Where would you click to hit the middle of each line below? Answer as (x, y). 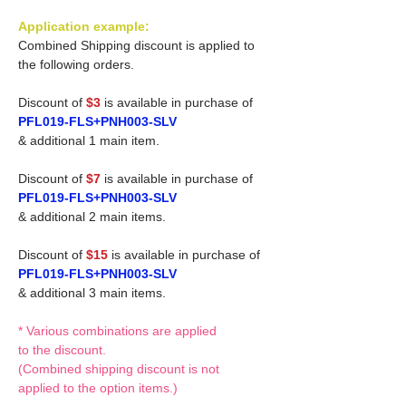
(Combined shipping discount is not (119, 368)
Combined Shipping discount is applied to (136, 45)
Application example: (84, 26)
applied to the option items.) (98, 387)
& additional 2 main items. (92, 216)
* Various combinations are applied (117, 330)
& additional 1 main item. (89, 140)
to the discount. (62, 349)
